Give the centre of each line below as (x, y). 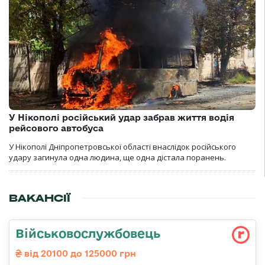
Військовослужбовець (88, 233)
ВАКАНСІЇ (40, 198)
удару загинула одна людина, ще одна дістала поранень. (117, 158)
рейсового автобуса (56, 128)
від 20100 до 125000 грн (79, 254)
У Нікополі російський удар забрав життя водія (122, 118)
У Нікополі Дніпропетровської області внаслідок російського (122, 147)
